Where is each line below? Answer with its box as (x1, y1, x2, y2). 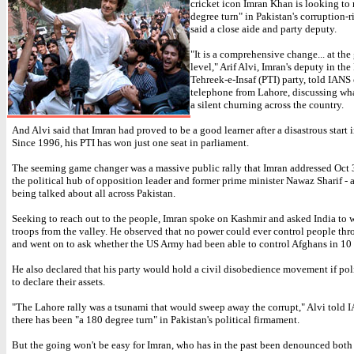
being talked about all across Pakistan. (12, 187, 175, 199)
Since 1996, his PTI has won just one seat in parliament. (12, 137, 249, 149)
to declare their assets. (12, 276, 105, 288)
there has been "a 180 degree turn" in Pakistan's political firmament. (12, 314, 299, 326)
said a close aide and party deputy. (190, 23, 337, 35)
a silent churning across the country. (190, 99, 344, 111)
